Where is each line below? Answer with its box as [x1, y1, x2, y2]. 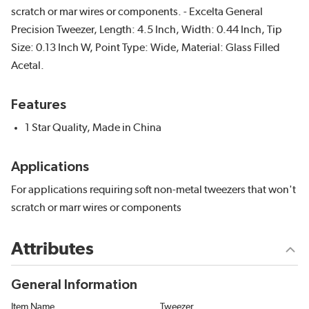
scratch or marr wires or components [11, 202, 181, 214]
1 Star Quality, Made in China [25, 122, 161, 134]
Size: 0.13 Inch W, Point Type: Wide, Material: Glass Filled [11, 42, 280, 54]
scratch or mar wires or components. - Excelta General [11, 6, 263, 18]
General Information [11, 278, 137, 292]
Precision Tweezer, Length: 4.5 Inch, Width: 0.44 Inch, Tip [11, 24, 282, 36]
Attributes [11, 240, 94, 259]
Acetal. [11, 60, 44, 72]
